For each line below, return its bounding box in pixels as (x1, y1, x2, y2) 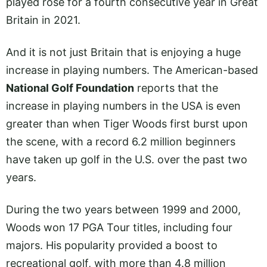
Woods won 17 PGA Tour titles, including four (6, 221, 232, 234)
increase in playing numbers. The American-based (6, 63, 258, 76)
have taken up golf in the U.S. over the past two (6, 153, 247, 166)
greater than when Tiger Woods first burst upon (6, 117, 248, 130)
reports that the (134, 81, 218, 94)
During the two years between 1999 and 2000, (6, 203, 241, 216)
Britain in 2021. (6, 13, 80, 26)
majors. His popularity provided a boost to (6, 239, 218, 252)
